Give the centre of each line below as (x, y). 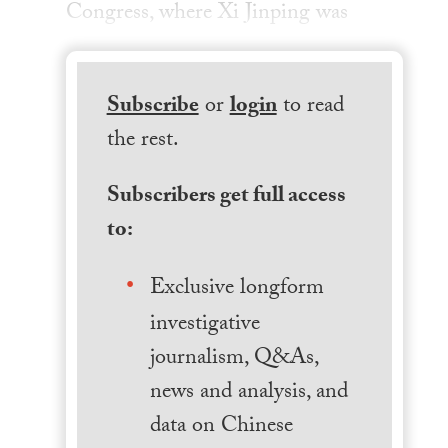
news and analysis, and (248, 394)
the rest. (142, 142)
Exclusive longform (236, 290)
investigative (204, 326)
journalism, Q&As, (233, 360)
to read (310, 108)
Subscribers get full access (226, 197)
